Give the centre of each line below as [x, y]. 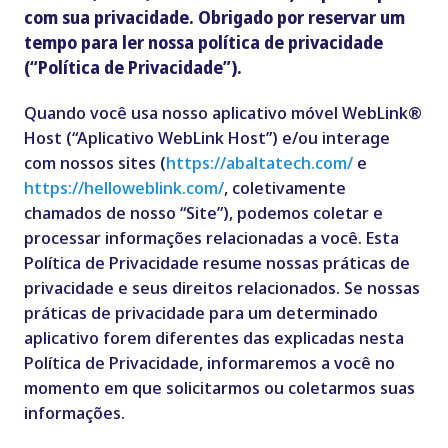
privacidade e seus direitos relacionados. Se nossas [221, 288]
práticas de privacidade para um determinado [200, 313]
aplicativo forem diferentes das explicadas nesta [213, 338]
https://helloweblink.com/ [123, 188]
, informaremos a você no [296, 363]
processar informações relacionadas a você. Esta [211, 238]
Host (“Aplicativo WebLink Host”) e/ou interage [206, 138]
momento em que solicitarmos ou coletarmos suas [219, 388]
